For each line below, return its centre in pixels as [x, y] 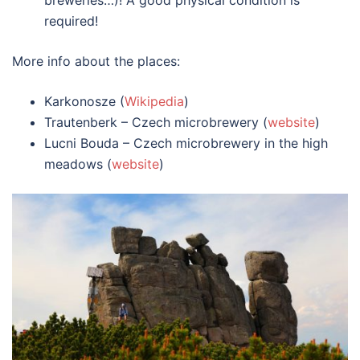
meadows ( [78, 164]
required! [71, 21]
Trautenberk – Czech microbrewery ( [156, 123]
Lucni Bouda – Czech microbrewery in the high [186, 143]
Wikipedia [154, 102]
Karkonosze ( [84, 102]
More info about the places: [96, 61]
